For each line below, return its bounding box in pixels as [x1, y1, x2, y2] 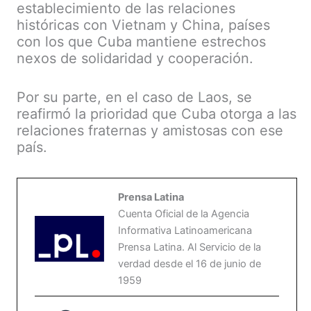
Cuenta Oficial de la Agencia [118, 208, 249, 221]
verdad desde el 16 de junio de [118, 258, 261, 271]
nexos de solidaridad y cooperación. [17, 50, 253, 67]
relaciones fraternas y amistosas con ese [17, 122, 283, 140]
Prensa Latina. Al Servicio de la [118, 241, 261, 254]
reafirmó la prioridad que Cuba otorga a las [17, 106, 296, 123]
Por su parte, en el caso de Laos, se [17, 89, 252, 106]
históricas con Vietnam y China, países [17, 17, 270, 34]
